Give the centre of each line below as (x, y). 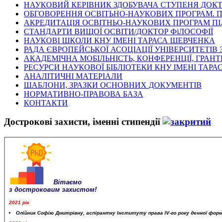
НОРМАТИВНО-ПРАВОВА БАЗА (83, 94)
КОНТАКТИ (46, 103)
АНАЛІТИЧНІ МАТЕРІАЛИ (73, 76)
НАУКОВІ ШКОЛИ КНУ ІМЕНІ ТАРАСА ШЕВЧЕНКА (119, 40)
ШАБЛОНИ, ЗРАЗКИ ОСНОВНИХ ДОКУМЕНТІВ (113, 85)
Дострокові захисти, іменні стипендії (83, 122)
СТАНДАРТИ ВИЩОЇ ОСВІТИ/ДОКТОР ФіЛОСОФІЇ (118, 31)
